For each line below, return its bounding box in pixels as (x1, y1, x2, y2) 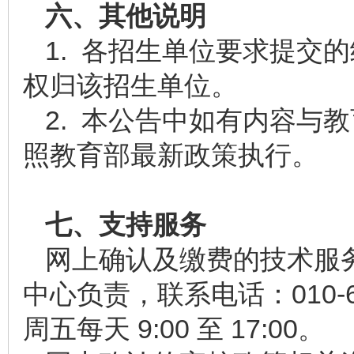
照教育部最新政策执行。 (23, 140, 318, 170)
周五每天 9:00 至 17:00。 (23, 314, 325, 344)
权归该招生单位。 (23, 70, 238, 100)
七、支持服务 (45, 209, 206, 239)
